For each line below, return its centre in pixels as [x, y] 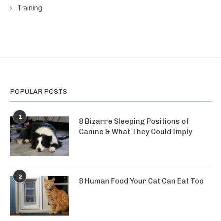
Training [30, 8]
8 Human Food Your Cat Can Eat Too [141, 181]
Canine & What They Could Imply [136, 132]
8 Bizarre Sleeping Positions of [134, 121]
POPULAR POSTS [38, 92]
